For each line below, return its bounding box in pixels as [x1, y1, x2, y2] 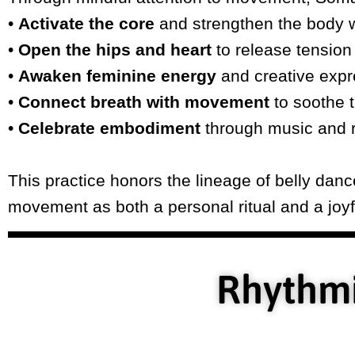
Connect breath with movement [18, 93, 269, 112]
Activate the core [18, 14, 155, 33]
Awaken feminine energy [18, 67, 216, 86]
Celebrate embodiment [18, 119, 200, 138]
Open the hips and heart [18, 40, 212, 59]
